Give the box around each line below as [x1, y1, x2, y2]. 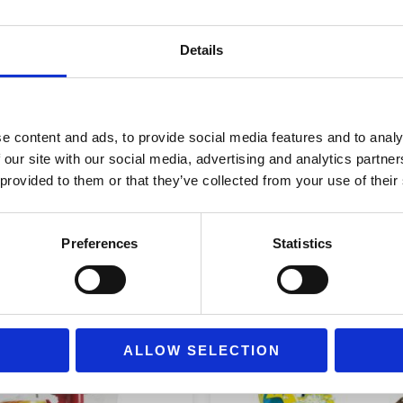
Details [179, 42, 224, 58]
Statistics [273, 236, 332, 252]
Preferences [61, 236, 139, 252]
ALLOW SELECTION [122, 343, 281, 359]
